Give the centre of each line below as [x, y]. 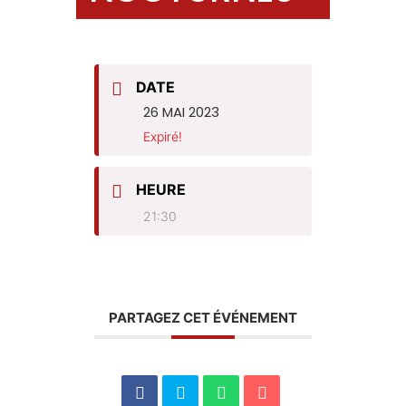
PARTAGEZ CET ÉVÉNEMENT [203, 317]
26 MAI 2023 [181, 111]
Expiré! [163, 136]
